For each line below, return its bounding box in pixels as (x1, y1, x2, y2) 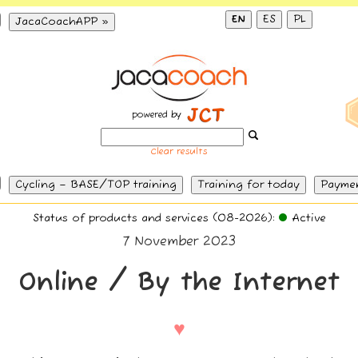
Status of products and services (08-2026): (32, 212, 279, 225)
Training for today (197, 178, 300, 192)
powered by (132, 109, 181, 121)
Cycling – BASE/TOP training (15, 178, 177, 192)
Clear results (151, 146, 207, 157)
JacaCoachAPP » (15, 15, 109, 29)
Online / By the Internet (18, 267, 340, 300)
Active (291, 212, 326, 225)
